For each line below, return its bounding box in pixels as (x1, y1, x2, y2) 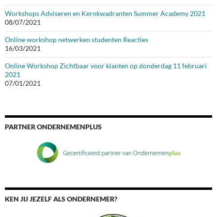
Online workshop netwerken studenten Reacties (5, 35, 148, 44)
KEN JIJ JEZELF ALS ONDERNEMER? (5, 195, 117, 203)
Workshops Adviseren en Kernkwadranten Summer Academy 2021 (5, 9, 205, 18)
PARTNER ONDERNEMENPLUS (5, 123, 102, 131)
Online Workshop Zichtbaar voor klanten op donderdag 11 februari (5, 62, 207, 70)
